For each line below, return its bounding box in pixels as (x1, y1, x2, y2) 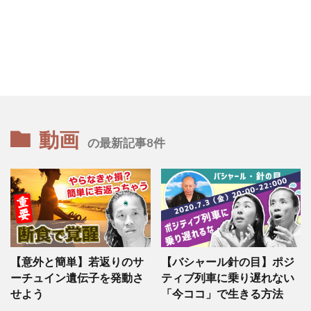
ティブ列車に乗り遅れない (160, 271, 294, 284)
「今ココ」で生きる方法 (160, 287, 283, 300)
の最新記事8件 (87, 135, 165, 150)
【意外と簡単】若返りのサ (10, 255, 144, 268)
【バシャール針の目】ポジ (160, 255, 294, 268)
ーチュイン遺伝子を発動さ (10, 271, 144, 284)
